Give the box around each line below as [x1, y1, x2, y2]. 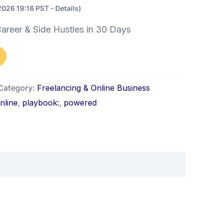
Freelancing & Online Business [37, 83, 150, 93]
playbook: [22, 98, 59, 108]
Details [55, 4, 78, 12]
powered [64, 98, 97, 108]
